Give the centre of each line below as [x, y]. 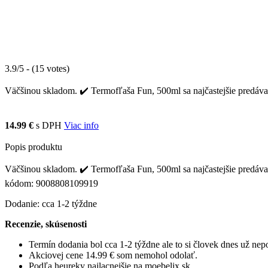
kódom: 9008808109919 [51, 183]
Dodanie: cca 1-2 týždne [51, 203]
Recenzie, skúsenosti [46, 224]
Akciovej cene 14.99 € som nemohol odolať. [113, 255]
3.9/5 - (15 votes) [37, 68]
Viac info [81, 125]
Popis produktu [33, 147]
